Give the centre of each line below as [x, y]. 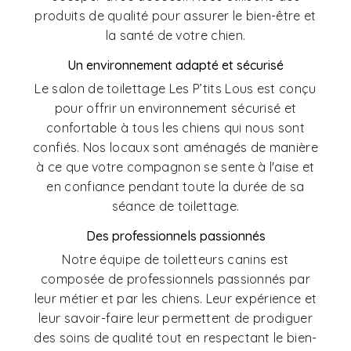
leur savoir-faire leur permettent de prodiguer [175, 318]
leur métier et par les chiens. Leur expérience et [175, 299]
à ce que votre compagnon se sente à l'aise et [175, 167]
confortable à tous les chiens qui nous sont [175, 128]
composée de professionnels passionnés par [175, 279]
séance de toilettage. [175, 206]
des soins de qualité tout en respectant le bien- [175, 338]
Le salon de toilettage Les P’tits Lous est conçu [175, 89]
